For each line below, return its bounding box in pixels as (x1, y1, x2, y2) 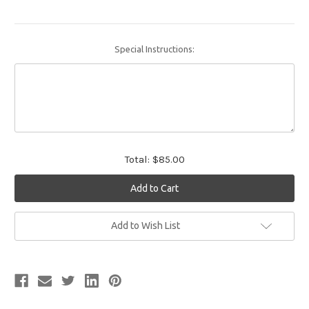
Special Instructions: (114, 44, 195, 54)
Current (14, 213, 45, 223)
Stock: (14, 226, 40, 237)
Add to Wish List (111, 220, 180, 232)
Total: (124, 153, 150, 166)
